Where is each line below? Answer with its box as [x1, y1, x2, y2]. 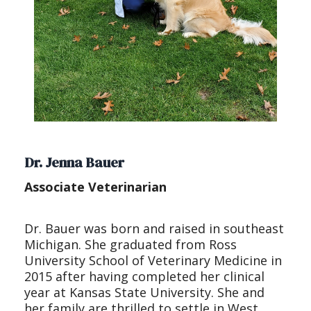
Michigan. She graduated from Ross [24, 236, 237, 253]
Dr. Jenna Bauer [24, 153, 124, 173]
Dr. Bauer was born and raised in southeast [24, 220, 284, 237]
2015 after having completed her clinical [24, 268, 264, 285]
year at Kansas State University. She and [24, 284, 264, 301]
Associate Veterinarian [24, 178, 167, 196]
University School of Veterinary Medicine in [24, 252, 282, 269]
